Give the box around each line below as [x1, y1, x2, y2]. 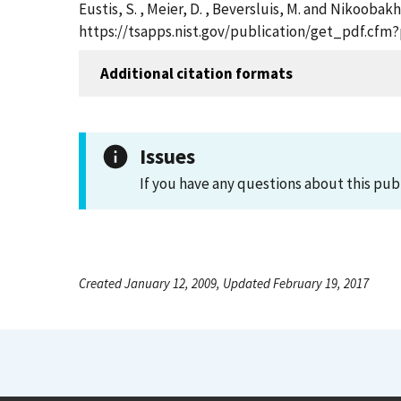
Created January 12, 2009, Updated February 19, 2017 [79, 275, 369, 292]
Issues [140, 143, 195, 169]
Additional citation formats [100, 63, 293, 83]
